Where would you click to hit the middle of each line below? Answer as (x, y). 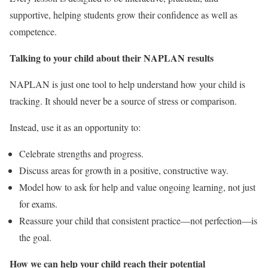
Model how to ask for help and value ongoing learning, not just (137, 187)
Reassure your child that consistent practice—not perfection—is (138, 221)
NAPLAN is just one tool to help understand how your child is (127, 84)
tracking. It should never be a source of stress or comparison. (123, 101)
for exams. (38, 204)
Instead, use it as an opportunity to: (75, 127)
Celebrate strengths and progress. (81, 154)
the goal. (35, 237)
